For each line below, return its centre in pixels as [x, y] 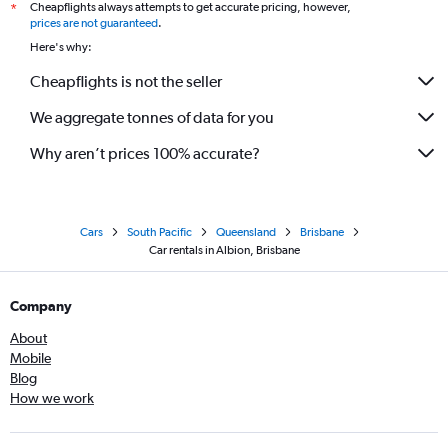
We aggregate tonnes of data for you [152, 117]
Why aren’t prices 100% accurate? [145, 153]
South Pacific [159, 232]
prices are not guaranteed [94, 23]
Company [41, 306]
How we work [52, 398]
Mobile [30, 358]
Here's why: [61, 47]
